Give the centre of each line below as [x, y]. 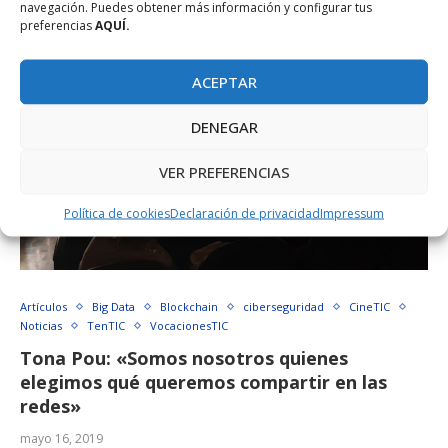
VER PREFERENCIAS [224, 171]
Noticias [41, 326]
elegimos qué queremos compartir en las [203, 382]
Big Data [113, 307]
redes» [50, 406]
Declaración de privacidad [245, 212]
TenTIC [106, 326]
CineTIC [369, 307]
